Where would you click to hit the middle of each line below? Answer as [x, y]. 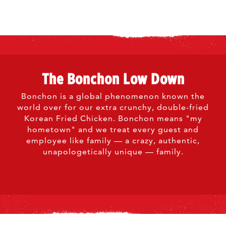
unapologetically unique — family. [113, 152]
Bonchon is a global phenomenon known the [113, 96]
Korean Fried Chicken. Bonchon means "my [113, 118]
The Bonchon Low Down [113, 79]
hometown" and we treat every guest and [113, 129]
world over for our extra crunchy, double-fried [113, 107]
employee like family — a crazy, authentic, [113, 140]
